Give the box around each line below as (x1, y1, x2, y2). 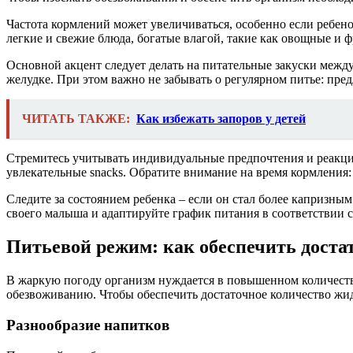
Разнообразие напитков (6, 316, 169, 333)
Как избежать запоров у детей (136, 112, 306, 126)
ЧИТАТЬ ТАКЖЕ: (22, 112, 130, 126)
